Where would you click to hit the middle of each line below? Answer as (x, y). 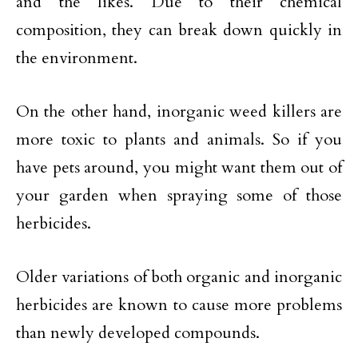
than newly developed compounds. (138, 333)
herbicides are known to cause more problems (179, 305)
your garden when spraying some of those (179, 195)
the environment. (77, 58)
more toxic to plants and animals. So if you (179, 139)
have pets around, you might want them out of (179, 167)
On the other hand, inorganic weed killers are (179, 111)
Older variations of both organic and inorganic (179, 277)
